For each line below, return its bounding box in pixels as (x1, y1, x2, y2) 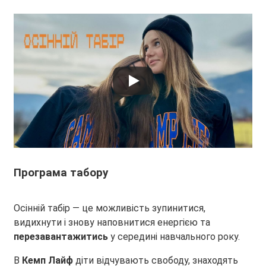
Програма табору (14, 166, 108, 180)
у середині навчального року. (108, 231, 240, 243)
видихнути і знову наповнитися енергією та (14, 217, 210, 229)
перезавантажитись (14, 231, 108, 243)
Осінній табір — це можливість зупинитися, (14, 202, 205, 214)
